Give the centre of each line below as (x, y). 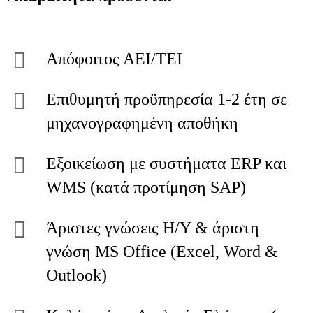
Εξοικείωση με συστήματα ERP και (166, 163)
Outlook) (77, 275)
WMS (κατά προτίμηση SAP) (146, 187)
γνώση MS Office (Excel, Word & (162, 252)
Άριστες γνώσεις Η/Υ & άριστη (153, 228)
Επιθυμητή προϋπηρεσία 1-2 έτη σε (167, 99)
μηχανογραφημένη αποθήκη (142, 123)
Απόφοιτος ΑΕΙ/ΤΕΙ (114, 59)
